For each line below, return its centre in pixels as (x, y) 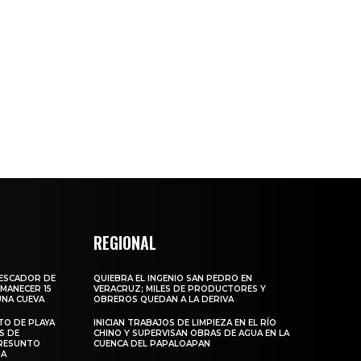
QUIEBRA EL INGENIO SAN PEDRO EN (173, 279)
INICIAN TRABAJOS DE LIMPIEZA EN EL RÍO (185, 323)
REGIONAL (125, 243)
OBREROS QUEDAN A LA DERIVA (164, 300)
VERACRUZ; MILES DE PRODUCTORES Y (180, 289)
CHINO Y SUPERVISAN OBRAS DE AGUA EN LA (192, 334)
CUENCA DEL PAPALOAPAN (152, 344)
